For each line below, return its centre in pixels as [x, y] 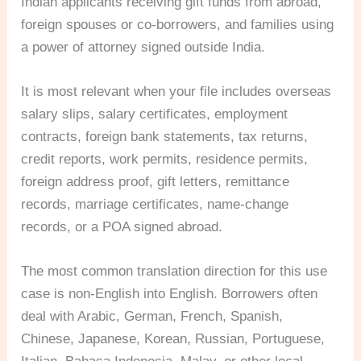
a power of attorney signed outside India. [143, 47]
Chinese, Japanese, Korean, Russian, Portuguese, [173, 339]
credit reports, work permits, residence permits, [165, 159]
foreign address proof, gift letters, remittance [156, 181]
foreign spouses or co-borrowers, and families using [178, 24]
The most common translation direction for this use [174, 272]
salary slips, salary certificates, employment [155, 114]
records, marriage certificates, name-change [155, 204]
